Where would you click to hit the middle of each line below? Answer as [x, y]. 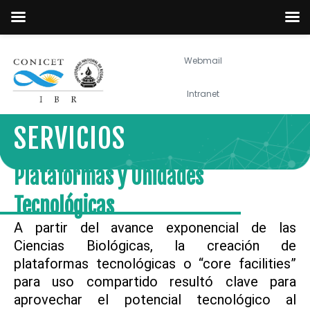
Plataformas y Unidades [109, 177]
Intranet [203, 94]
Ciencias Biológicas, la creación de [155, 246]
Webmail [203, 61]
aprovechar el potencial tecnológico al [155, 300]
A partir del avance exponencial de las [155, 228]
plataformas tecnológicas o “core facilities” [155, 264]
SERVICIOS [70, 138]
